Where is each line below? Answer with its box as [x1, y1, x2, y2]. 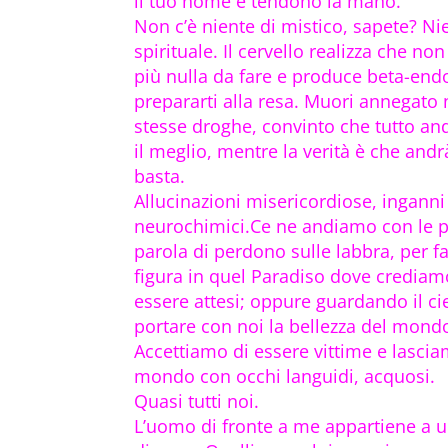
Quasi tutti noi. [134, 389, 260, 414]
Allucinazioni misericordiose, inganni [134, 189, 446, 214]
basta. [134, 164, 186, 189]
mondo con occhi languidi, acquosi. [134, 364, 436, 389]
